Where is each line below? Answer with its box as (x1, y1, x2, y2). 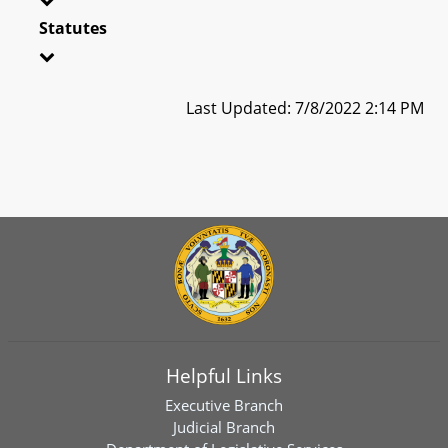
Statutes (39, 16, 107, 39)
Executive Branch (165, 395, 283, 415)
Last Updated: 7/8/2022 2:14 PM (186, 96, 424, 119)
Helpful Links (166, 363, 282, 388)
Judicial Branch (173, 417, 275, 437)
